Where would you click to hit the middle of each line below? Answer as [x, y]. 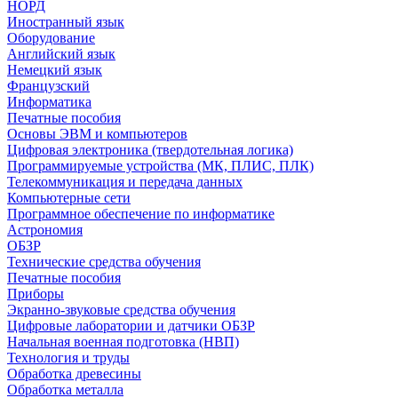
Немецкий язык [55, 70]
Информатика [49, 102]
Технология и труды [68, 358]
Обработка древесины [74, 374]
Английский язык [61, 54]
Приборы [36, 294]
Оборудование [51, 38]
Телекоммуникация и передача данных [125, 182]
